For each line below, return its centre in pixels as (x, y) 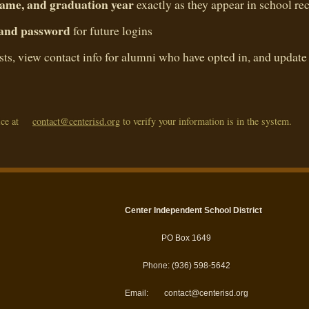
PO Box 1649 (186, 238)
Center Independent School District (193, 211)
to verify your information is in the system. (206, 121)
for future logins (111, 31)
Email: (137, 293)
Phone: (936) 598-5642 (186, 266)
